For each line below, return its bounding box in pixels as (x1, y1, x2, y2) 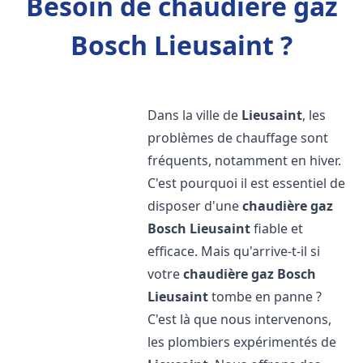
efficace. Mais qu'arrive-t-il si (147, 242, 321, 260)
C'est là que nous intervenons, (147, 310, 332, 328)
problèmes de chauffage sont (147, 129, 329, 147)
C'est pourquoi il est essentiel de (147, 174, 346, 192)
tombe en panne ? (208, 288, 322, 305)
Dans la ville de (147, 106, 242, 124)
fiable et (250, 220, 304, 237)
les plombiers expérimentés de (147, 333, 337, 351)
